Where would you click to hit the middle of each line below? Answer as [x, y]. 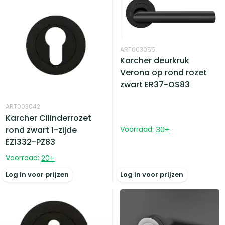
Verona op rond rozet [164, 73]
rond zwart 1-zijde [41, 130]
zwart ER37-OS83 [155, 85]
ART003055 [138, 50]
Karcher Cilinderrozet [49, 118]
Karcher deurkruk [155, 61]
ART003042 [23, 106]
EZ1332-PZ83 [31, 142]
